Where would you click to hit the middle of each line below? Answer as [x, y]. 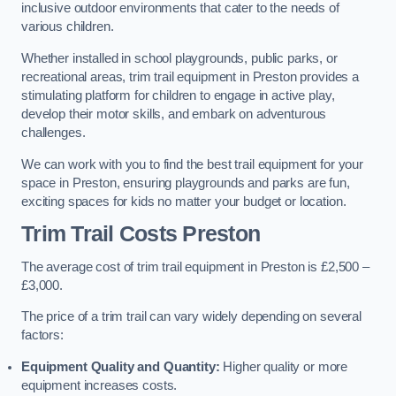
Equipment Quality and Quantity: [121, 366]
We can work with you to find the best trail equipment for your [192, 164]
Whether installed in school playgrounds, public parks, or [179, 58]
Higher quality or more [284, 366]
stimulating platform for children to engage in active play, [178, 95]
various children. [68, 27]
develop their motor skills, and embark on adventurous [174, 114]
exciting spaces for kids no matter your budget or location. [184, 201]
